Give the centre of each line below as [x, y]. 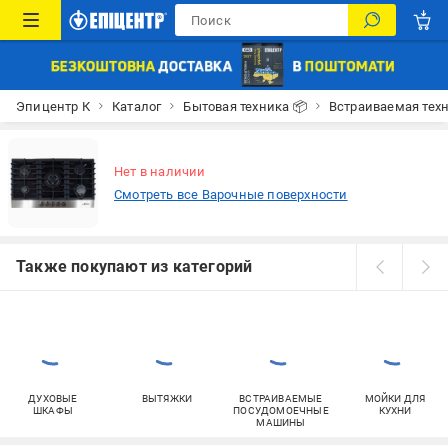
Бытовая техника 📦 [245, 106]
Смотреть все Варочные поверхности [231, 194]
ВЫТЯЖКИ [167, 398]
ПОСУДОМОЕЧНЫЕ [281, 410]
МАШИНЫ [281, 422]
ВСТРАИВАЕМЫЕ [281, 398]
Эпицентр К [53, 106]
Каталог [137, 106]
